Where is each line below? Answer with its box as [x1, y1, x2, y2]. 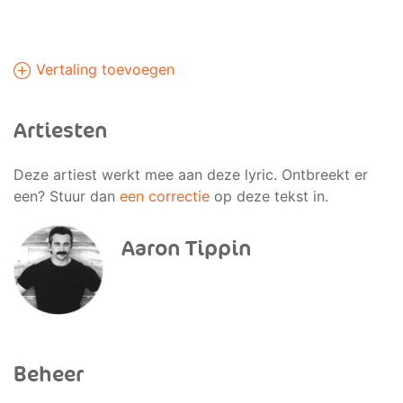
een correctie [120, 187, 210, 205]
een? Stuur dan [13, 187, 120, 205]
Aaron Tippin [121, 236, 252, 262]
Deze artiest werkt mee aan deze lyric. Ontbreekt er [13, 166, 368, 184]
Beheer [13, 362, 84, 388]
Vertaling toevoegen [31, 60, 175, 78]
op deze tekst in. [210, 187, 328, 205]
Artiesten [13, 118, 108, 144]
